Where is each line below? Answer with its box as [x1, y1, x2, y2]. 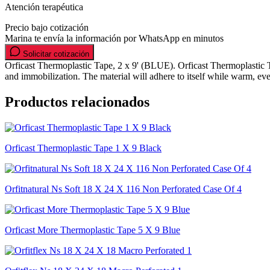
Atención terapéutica [5, 1, 83, 12]
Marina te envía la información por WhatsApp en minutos [5, 33, 224, 43]
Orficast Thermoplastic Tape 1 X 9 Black [5, 142, 162, 153]
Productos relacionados [5, 93, 149, 110]
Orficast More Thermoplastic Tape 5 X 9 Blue [5, 224, 180, 235]
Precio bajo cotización [5, 22, 89, 33]
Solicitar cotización [20, 49, 89, 58]
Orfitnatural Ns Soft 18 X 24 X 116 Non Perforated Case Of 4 [5, 183, 242, 194]
